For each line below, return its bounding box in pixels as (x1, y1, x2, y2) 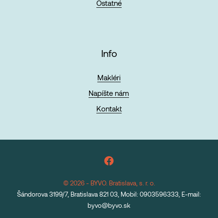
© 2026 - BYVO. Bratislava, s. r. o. (63, 179, 155, 187)
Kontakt (96, 104, 122, 113)
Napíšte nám (89, 88, 129, 97)
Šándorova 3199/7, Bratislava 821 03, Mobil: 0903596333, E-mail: (17, 190, 201, 198)
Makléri (97, 73, 121, 82)
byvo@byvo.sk (88, 201, 130, 209)
